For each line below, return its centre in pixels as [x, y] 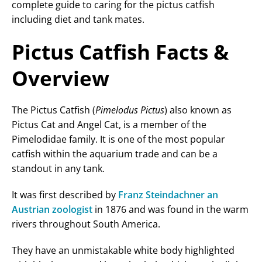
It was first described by [65, 195]
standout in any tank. [58, 169]
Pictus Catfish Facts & [120, 52]
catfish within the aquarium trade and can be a [115, 154]
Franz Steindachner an [168, 195]
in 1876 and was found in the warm [170, 210]
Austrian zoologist [52, 210]
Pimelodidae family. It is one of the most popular [118, 139]
